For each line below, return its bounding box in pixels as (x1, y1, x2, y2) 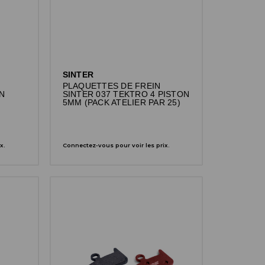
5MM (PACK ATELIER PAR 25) (62, 98, 180, 107)
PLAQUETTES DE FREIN (62, 81, 161, 91)
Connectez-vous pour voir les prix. (62, 141, 170, 148)
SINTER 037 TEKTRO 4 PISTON (62, 89, 190, 99)
